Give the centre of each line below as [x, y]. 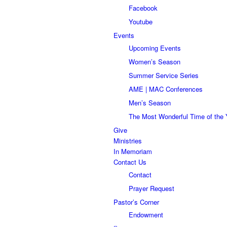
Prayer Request [152, 188]
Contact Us [130, 162]
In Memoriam [133, 151]
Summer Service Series [164, 75]
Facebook [143, 8]
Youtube [141, 21]
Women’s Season [155, 61]
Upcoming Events [155, 48]
